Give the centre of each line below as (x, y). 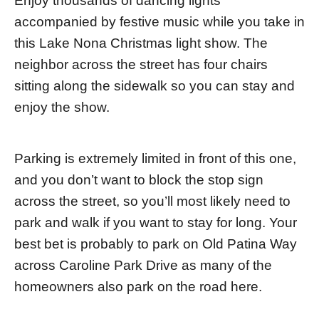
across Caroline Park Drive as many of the (143, 265)
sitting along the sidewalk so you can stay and (155, 85)
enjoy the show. (62, 107)
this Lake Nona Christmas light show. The (141, 43)
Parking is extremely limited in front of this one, (155, 158)
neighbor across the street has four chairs (141, 64)
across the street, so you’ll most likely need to (152, 201)
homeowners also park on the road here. (138, 286)
